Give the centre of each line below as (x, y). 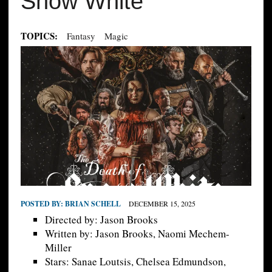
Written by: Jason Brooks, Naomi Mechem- (137, 233)
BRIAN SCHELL (93, 203)
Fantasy (81, 36)
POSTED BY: (42, 203)
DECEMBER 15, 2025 (162, 203)
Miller (58, 247)
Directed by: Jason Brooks (101, 219)
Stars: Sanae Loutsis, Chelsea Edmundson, (135, 261)
